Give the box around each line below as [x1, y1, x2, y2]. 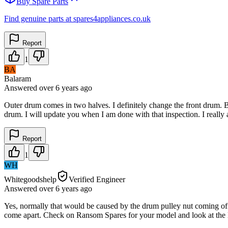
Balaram [4, 74, 31, 83]
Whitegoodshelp [4, 175, 56, 184]
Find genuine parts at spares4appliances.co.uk [4, 14, 151, 23]
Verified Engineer [69, 175, 125, 184]
